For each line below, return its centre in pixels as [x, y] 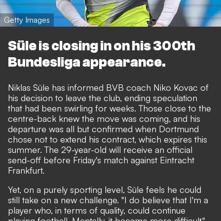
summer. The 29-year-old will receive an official [100, 149]
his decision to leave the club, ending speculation [103, 97]
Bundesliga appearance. [87, 62]
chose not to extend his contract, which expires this [108, 139]
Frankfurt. [26, 170]
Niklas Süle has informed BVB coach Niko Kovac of [108, 87]
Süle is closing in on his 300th [102, 46]
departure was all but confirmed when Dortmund [103, 129]
